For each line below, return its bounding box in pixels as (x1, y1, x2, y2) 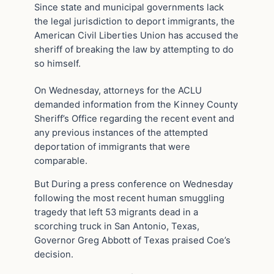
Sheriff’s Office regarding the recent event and (34, 113, 234, 125)
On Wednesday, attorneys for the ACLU (34, 85, 202, 97)
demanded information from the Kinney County (34, 99, 238, 111)
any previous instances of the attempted (34, 127, 208, 139)
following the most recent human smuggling (34, 192, 224, 204)
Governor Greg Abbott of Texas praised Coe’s (34, 234, 231, 246)
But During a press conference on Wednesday (34, 178, 233, 190)
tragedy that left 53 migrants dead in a (34, 206, 198, 218)
